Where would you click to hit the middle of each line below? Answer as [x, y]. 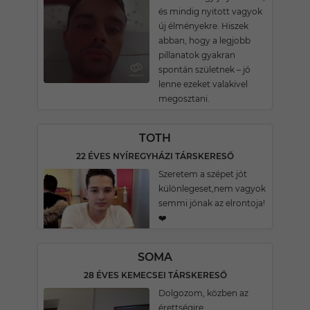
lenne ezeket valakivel [203, 84]
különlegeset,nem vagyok [212, 189]
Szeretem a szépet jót [203, 174]
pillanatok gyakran [197, 55]
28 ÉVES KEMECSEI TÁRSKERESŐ [155, 275]
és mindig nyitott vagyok [210, 11]
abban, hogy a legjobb [204, 40]
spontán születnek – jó [204, 70]
